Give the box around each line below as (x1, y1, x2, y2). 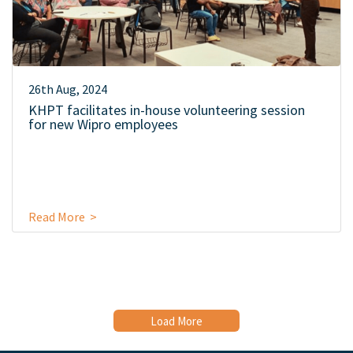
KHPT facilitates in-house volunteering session (28, 100, 305, 119)
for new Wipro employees (28, 114, 178, 133)
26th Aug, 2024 (28, 80, 107, 97)
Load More (150, 313, 203, 329)
